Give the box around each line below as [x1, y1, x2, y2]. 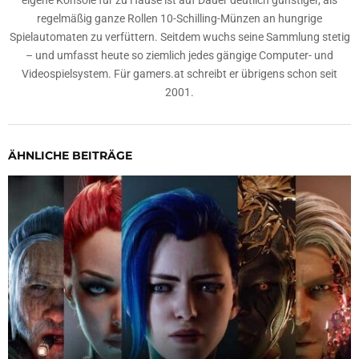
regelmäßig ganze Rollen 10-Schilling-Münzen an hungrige [37, 12, 322, 26]
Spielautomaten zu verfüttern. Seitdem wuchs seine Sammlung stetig [9, 30, 350, 44]
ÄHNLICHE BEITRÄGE [8, 148, 132, 163]
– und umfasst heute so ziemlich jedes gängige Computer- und [26, 49, 333, 63]
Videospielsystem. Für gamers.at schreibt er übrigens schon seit [22, 67, 337, 81]
